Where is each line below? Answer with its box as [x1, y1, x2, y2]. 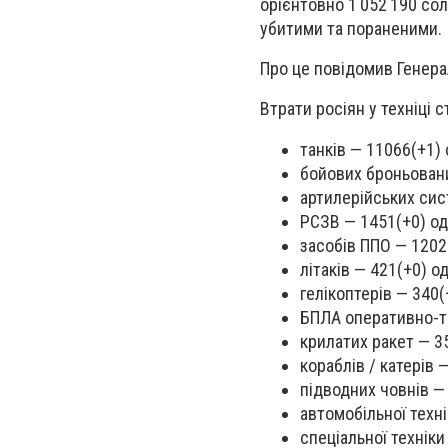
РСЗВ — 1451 [300, 210, 396, 232]
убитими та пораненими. [260, 18, 442, 39]
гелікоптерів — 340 [300, 282, 439, 304]
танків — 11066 [300, 138, 411, 160]
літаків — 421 [300, 258, 397, 280]
